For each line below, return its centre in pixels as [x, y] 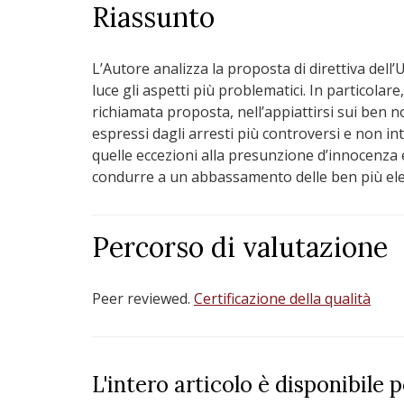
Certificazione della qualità [282, 298]
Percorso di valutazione [240, 247]
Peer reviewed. [143, 298]
